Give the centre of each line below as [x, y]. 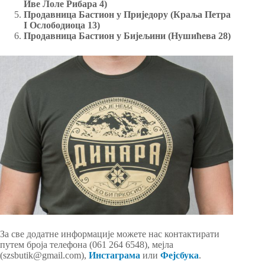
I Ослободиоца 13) [62, 25]
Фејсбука [180, 255]
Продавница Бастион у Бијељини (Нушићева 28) [127, 35]
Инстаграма [114, 255]
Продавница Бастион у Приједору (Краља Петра [127, 14]
